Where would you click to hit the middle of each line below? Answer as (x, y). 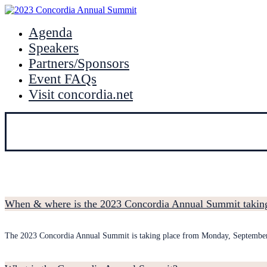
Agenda (50, 32)
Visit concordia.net (81, 94)
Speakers (54, 48)
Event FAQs (63, 79)
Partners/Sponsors (79, 63)
